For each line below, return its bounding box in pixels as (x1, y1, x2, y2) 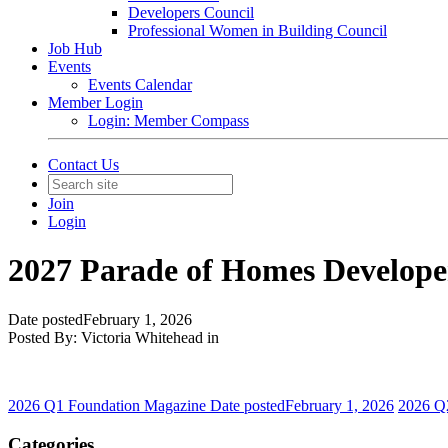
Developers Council (128, 4, 254, 21)
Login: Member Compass (88, 112, 249, 129)
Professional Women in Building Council (128, 22, 387, 39)
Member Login (48, 94, 143, 111)
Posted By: (8, 328, 81, 346)
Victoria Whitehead (81, 328, 203, 346)
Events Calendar (88, 76, 192, 93)
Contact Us (48, 156, 119, 173)
